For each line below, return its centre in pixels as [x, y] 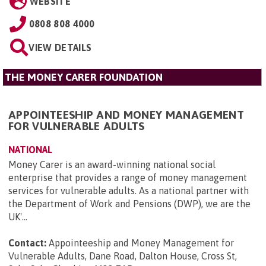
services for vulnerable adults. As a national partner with [129, 190]
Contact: [27, 243]
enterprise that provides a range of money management [128, 177]
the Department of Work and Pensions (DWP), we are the [129, 203]
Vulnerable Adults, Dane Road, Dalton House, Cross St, [123, 256]
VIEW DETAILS [60, 47]
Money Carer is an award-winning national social [112, 164]
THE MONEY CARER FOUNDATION [84, 77]
